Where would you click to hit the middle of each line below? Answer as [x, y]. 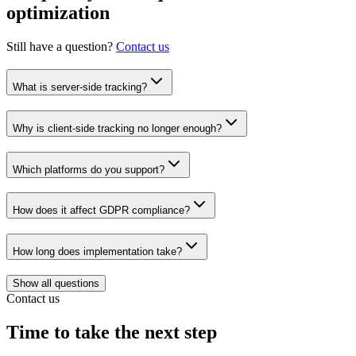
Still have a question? [61, 47]
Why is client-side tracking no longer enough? [117, 128]
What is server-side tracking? [80, 87]
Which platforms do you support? [89, 169]
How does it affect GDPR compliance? [101, 211]
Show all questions [56, 283]
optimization [58, 13]
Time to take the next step [112, 332]
